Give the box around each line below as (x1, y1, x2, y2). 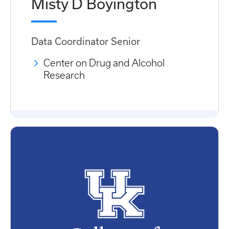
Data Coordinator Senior (31, 36, 140, 48)
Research (43, 70, 85, 81)
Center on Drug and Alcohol (43, 58, 165, 68)
